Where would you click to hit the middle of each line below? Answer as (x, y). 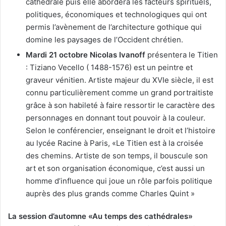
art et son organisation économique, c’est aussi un (115, 168)
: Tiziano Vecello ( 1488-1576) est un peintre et (109, 68)
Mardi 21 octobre (57, 55)
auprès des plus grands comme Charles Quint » (110, 194)
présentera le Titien (182, 55)
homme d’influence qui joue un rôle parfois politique (119, 181)
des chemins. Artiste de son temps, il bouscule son (117, 156)
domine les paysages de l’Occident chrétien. (104, 40)
